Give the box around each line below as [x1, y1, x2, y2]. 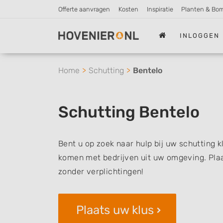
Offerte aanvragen [58, 5, 110, 13]
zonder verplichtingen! [58, 167, 144, 176]
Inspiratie [146, 5, 173, 13]
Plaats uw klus [76, 203, 154, 217]
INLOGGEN [180, 31, 220, 39]
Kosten [118, 5, 138, 13]
